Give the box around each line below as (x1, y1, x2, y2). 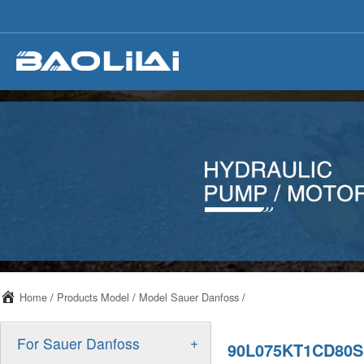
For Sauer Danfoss (17, 333, 140, 353)
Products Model (57, 289, 129, 305)
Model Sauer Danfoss (139, 289, 239, 305)
